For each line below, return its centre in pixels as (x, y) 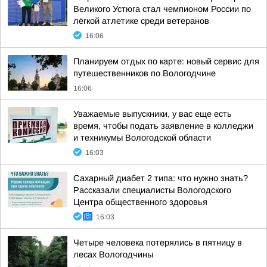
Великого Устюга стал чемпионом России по (162, 9)
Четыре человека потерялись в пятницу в (158, 243)
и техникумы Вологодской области (142, 138)
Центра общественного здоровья (140, 202)
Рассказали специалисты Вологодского (152, 190)
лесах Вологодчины (113, 254)
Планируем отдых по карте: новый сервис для (166, 61)
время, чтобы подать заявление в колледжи (163, 126)
